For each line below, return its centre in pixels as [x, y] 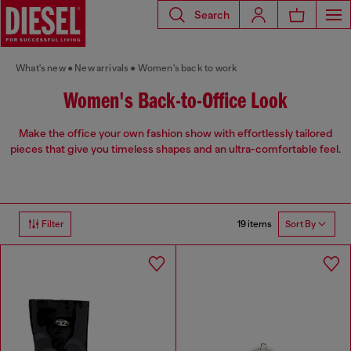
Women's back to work [188, 68]
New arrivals [102, 68]
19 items [255, 224]
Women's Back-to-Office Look [175, 102]
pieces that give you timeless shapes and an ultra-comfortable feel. [175, 149]
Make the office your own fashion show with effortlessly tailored [175, 134]
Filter [53, 224]
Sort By [300, 224]
